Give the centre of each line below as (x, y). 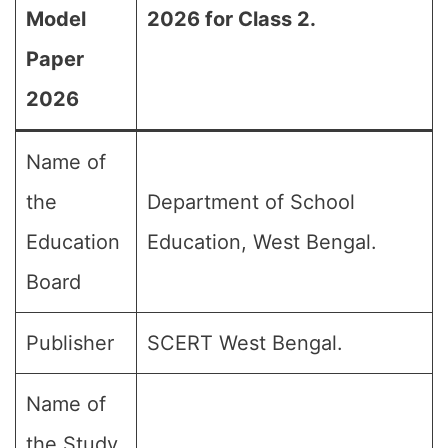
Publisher (70, 343)
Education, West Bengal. (262, 242)
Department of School (251, 202)
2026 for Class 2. (231, 19)
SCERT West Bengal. (245, 343)
